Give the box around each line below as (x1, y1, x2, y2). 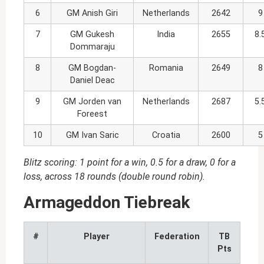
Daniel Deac (70, 75, 115, 86)
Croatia (151, 130, 180, 141)
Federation (154, 231, 200, 242)
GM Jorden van (63, 97, 121, 107)
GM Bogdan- (68, 63, 116, 74)
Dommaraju (70, 42, 115, 52)
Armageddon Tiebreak (24, 192, 190, 212)
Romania (148, 63, 183, 74)
